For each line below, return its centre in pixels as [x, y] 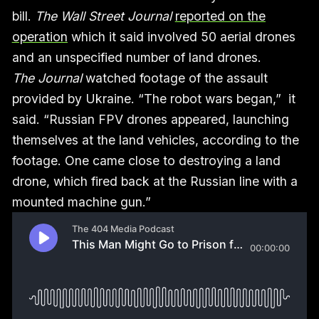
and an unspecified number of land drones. [136, 58]
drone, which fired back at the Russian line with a [155, 182]
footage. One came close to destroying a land [146, 161]
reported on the [220, 16]
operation [40, 37]
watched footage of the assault [174, 78]
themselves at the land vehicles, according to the [155, 140]
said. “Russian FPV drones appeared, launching [150, 120]
